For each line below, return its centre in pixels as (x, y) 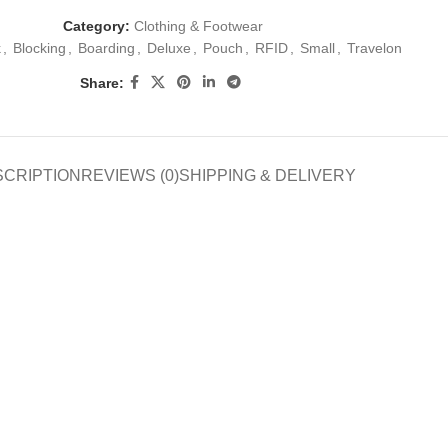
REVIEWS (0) (130, 176)
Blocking (39, 48)
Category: (96, 26)
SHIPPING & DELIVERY (267, 176)
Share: (101, 82)
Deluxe (168, 48)
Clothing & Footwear (198, 26)
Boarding (106, 48)
